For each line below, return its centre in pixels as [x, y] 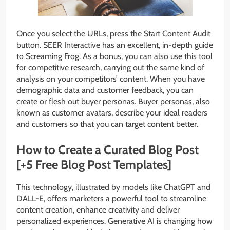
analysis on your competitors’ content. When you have [111, 79]
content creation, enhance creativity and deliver [98, 210]
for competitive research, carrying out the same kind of [110, 67]
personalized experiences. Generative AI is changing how [114, 221]
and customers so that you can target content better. [107, 124]
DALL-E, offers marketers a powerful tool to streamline [111, 199]
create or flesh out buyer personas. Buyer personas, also [113, 101]
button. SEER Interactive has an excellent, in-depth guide [115, 45]
